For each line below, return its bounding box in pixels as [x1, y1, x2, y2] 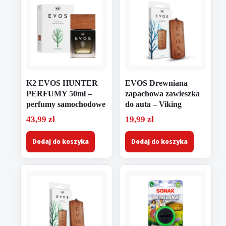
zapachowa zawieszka [125, 89, 200, 98]
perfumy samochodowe [26, 99, 105, 108]
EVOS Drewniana [125, 78, 188, 87]
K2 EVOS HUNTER [26, 78, 98, 87]
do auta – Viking [125, 99, 182, 108]
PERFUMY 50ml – [26, 89, 92, 98]
